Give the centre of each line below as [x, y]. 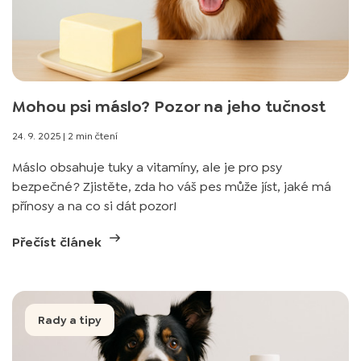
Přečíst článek [58, 242]
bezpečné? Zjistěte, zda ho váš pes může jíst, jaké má [172, 187]
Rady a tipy [70, 320]
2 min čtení [93, 136]
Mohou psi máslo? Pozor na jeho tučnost [169, 106]
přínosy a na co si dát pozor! [94, 206]
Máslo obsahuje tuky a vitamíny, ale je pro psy [147, 167]
